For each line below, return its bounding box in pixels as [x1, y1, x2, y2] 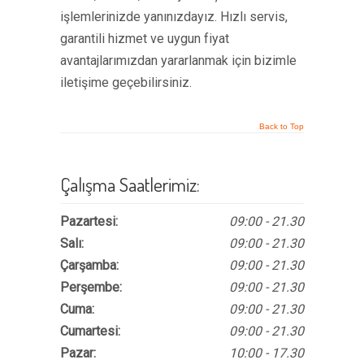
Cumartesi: [60, 323, 120, 339]
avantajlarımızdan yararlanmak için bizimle [60, 53, 297, 68]
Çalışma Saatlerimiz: [60, 172, 200, 197]
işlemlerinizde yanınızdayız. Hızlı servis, [60, 9, 288, 24]
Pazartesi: [60, 214, 118, 229]
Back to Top [259, 122, 304, 131]
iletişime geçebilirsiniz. [60, 75, 192, 90]
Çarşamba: [60, 258, 119, 273]
